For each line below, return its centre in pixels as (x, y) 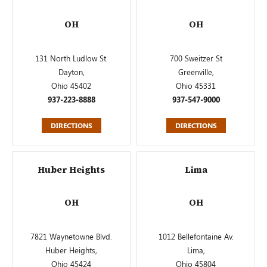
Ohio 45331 (196, 86)
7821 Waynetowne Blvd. (71, 236)
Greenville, (196, 72)
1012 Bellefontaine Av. (196, 236)
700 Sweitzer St (196, 58)
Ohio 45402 (71, 86)
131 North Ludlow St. (71, 58)
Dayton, (71, 72)
